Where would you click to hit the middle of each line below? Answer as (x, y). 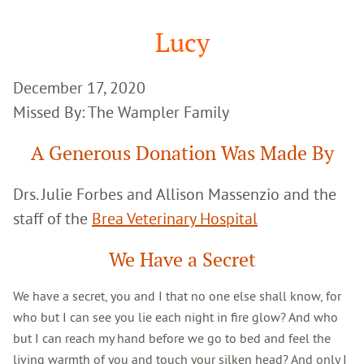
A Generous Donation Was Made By (182, 153)
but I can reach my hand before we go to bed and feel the (172, 338)
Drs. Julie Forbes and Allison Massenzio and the (175, 193)
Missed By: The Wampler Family (121, 111)
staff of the (52, 218)
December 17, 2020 (79, 87)
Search (31, 22)
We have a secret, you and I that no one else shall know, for (177, 295)
